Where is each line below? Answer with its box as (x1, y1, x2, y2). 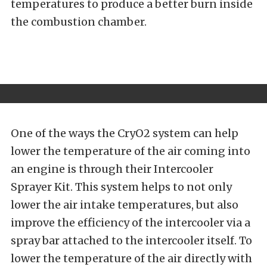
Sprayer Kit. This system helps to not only (11, 179, 232, 194)
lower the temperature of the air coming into (11, 144, 250, 158)
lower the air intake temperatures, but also (11, 197, 238, 212)
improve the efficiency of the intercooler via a (11, 215, 250, 229)
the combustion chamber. (11, 14, 147, 29)
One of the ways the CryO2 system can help (11, 126, 238, 140)
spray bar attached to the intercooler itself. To (11, 233, 252, 247)
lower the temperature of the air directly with (11, 251, 252, 265)
